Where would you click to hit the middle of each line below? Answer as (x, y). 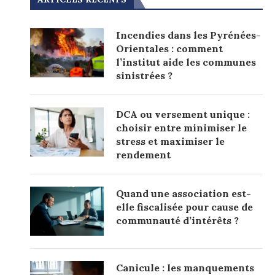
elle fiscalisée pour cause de (185, 207)
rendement (144, 154)
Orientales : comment (170, 48)
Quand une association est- (184, 193)
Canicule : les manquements (185, 267)
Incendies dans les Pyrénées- (189, 35)
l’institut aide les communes (186, 62)
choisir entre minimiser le (182, 127)
